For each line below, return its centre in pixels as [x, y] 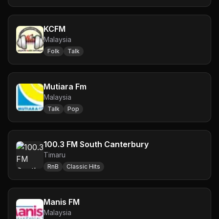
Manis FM [62, 202]
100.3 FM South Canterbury [96, 144]
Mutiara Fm [65, 87]
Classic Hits [83, 166]
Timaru [55, 155]
